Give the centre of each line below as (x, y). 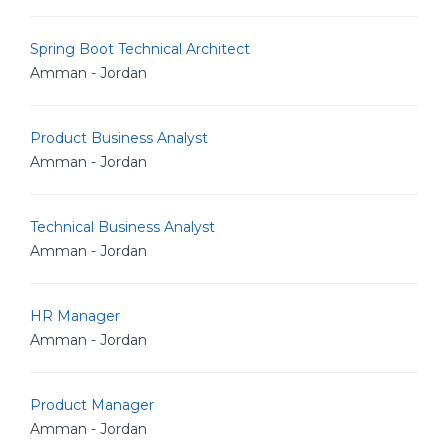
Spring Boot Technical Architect (140, 49)
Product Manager (92, 405)
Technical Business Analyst (122, 227)
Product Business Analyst (119, 138)
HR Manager (75, 316)
